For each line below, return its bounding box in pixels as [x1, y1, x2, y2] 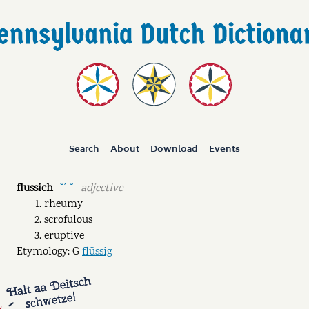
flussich [17, 181, 53, 197]
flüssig [82, 244, 112, 261]
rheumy [44, 197, 83, 213]
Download [150, 141, 198, 157]
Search [69, 141, 100, 157]
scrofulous [44, 212, 92, 229]
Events [208, 141, 240, 157]
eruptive [44, 228, 84, 245]
